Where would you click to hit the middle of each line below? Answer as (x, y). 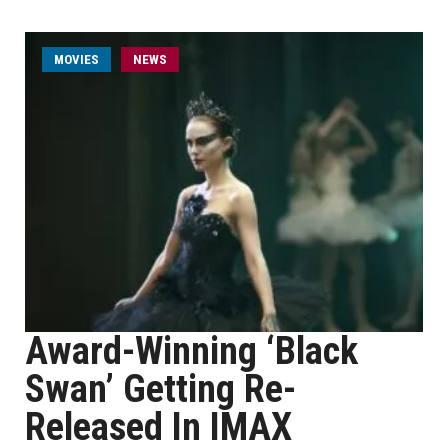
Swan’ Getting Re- (160, 389)
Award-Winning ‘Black (191, 351)
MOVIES (76, 59)
